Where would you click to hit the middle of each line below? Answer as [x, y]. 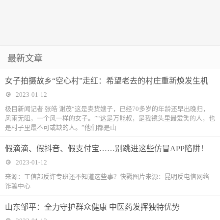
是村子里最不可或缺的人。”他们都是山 [61, 128]
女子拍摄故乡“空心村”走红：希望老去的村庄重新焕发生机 [107, 81]
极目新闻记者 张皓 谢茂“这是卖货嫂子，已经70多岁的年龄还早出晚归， [107, 109]
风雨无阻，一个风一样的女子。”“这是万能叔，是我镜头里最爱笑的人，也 [110, 118]
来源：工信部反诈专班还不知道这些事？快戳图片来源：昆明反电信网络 [107, 177]
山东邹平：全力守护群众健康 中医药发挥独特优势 [92, 207]
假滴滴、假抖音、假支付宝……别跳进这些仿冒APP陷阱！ [107, 149]
